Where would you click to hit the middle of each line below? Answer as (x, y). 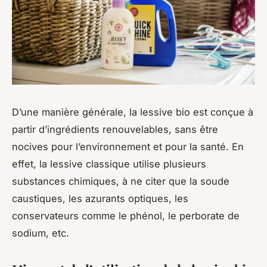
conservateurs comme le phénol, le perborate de (126, 215)
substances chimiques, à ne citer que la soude (121, 181)
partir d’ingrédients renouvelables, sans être (115, 129)
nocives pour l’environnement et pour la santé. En (128, 146)
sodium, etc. (41, 233)
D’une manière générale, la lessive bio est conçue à (133, 112)
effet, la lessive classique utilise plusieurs (109, 164)
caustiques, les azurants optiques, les (100, 198)
